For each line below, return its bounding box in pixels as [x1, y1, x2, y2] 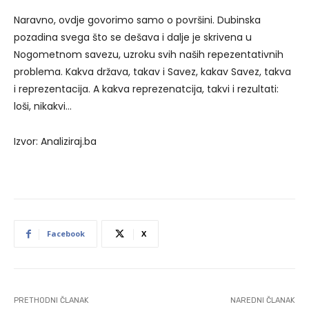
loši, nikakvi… [14, 99, 72, 114]
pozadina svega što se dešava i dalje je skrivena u [14, 30, 252, 45]
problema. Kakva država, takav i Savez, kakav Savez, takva [14, 65, 291, 79]
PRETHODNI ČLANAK [14, 296, 89, 306]
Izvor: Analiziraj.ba [14, 134, 97, 149]
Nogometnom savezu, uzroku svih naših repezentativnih [14, 48, 283, 62]
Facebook [47, 228, 85, 239]
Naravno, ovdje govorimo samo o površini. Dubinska [14, 13, 261, 28]
